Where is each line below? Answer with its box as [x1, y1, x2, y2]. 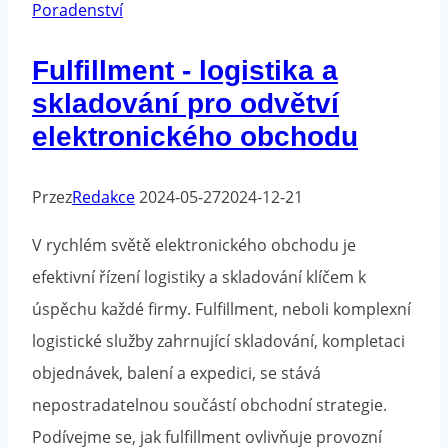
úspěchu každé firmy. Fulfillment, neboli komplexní [32, 298, 411, 321]
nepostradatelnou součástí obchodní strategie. [32, 394, 387, 417]
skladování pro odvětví [32, 88, 339, 120]
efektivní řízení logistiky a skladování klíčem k [32, 266, 366, 289]
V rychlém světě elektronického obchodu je [32, 234, 356, 257]
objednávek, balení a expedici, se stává [32, 362, 321, 385]
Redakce [72, 186, 135, 209]
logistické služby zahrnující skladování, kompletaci [32, 330, 405, 353]
